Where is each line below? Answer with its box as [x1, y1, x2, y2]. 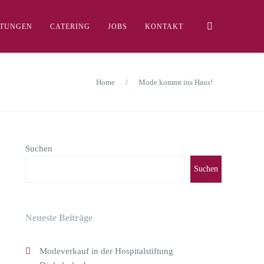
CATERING [50, 22, 90, 31]
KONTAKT [145, 22, 183, 31]
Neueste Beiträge [25, 213, 93, 223]
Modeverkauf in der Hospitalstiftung [39, 246, 173, 256]
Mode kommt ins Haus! [138, 77, 213, 87]
